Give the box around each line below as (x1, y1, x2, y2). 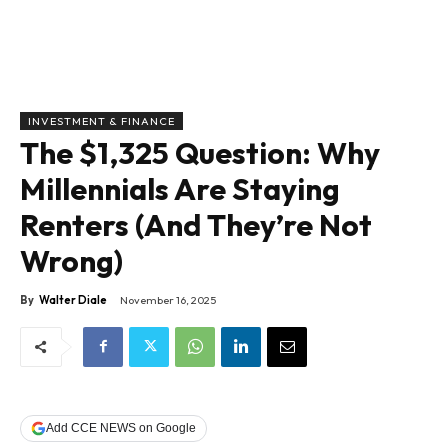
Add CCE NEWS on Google (46, 421, 196, 436)
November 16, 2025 (120, 293, 216, 308)
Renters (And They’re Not (20, 206, 372, 245)
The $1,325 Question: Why (20, 134, 380, 173)
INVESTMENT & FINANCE (28, 114, 175, 129)
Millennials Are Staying (20, 170, 340, 209)
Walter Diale (39, 293, 107, 308)
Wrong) (20, 242, 123, 281)
